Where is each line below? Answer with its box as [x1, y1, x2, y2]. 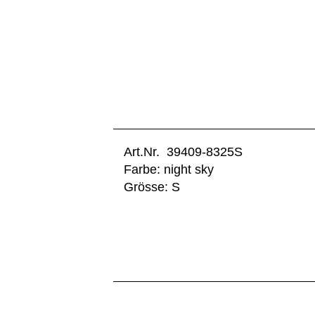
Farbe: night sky [124, 162, 214, 176]
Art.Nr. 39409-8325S [124, 145, 243, 159]
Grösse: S [124, 180, 181, 194]
